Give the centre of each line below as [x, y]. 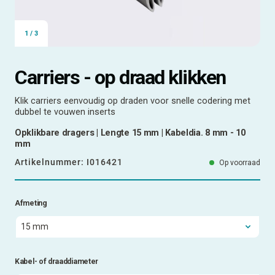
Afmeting [31, 203]
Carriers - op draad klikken [120, 77]
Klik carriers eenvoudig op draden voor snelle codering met [133, 101]
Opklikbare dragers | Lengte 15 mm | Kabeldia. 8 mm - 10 [130, 133]
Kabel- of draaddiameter [57, 261]
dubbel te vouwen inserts [65, 112]
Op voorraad [240, 162]
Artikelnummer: [51, 162]
